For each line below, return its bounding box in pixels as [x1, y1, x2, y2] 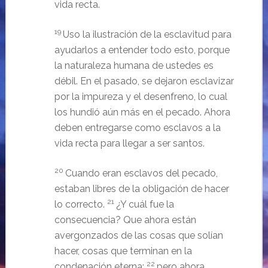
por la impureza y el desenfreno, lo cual [54, 90, 227, 102]
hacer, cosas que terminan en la [54, 245, 192, 257]
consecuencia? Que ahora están [54, 214, 196, 226]
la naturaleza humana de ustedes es [54, 59, 214, 71]
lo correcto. [54, 198, 107, 210]
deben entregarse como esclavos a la [54, 121, 221, 133]
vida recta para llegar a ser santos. [54, 137, 205, 149]
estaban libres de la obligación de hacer [54, 182, 229, 194]
